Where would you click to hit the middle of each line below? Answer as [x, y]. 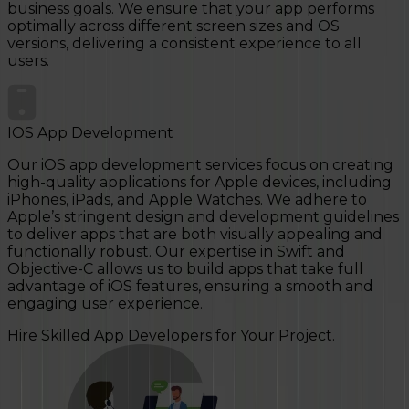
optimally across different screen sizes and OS [173, 26]
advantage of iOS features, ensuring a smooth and [190, 287]
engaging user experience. [105, 304]
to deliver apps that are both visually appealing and [195, 235]
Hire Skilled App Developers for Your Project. [171, 336]
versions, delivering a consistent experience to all [184, 44]
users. [28, 61]
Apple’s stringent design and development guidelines [203, 217]
